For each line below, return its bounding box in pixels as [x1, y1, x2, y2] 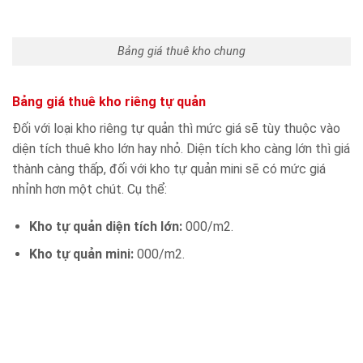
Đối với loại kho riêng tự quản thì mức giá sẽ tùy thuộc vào [12, 120, 340, 136]
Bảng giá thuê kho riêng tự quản [12, 93, 206, 109]
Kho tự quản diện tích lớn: [28, 218, 186, 234]
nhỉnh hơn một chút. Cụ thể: [12, 181, 167, 197]
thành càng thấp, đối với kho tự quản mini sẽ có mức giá [12, 160, 326, 177]
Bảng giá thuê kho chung [117, 45, 246, 59]
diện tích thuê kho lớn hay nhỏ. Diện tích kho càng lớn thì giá [12, 140, 350, 156]
